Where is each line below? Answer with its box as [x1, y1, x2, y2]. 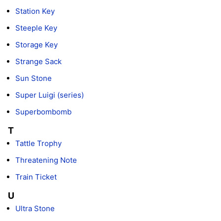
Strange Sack [15, 56, 62, 66]
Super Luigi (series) [15, 90, 84, 100]
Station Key [15, 6, 55, 16]
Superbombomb [15, 107, 72, 116]
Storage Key [15, 39, 58, 49]
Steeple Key [15, 23, 57, 33]
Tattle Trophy [15, 138, 62, 148]
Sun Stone [15, 73, 52, 83]
